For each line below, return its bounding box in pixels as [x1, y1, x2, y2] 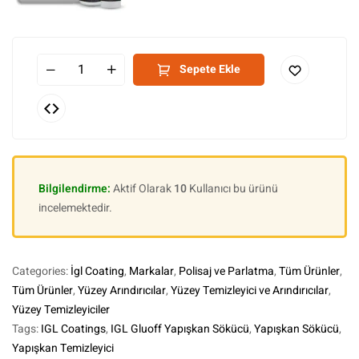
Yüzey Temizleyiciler [12, 301, 110, 318]
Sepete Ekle [179, 61, 240, 78]
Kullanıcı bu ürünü [187, 180, 278, 197]
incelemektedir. [38, 200, 112, 216]
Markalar [129, 263, 174, 280]
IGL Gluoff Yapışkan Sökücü [111, 321, 249, 337]
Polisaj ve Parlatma [179, 263, 274, 280]
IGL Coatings [41, 321, 106, 337]
